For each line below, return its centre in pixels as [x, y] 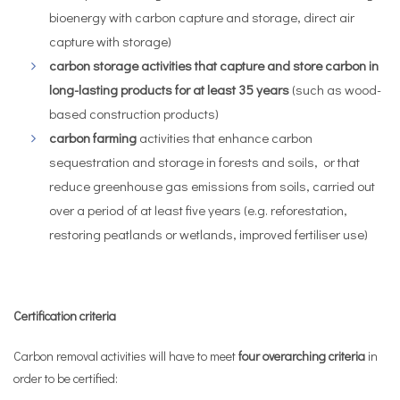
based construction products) [134, 113]
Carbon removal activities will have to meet [126, 356]
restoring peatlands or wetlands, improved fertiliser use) [208, 234]
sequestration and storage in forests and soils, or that [204, 162]
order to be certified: [66, 378]
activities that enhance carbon [225, 137]
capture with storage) [110, 41]
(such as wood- [335, 89]
